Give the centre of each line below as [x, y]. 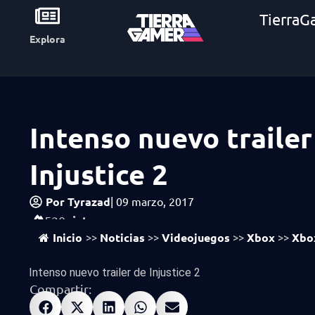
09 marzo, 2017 [155, 201]
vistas [83, 220]
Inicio [67, 237]
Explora [47, 39]
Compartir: [60, 289]
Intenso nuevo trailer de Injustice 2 [115, 272]
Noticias [122, 237]
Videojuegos [196, 237]
